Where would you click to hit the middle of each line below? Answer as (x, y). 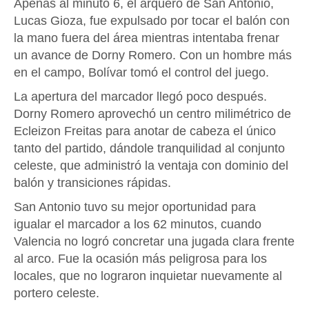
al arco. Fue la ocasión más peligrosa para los (140, 258)
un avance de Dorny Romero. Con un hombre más (153, 55)
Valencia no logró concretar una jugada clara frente (154, 241)
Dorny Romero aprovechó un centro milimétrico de (152, 113)
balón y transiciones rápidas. (92, 182)
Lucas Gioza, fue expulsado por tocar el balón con (152, 20)
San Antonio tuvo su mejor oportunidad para (135, 207)
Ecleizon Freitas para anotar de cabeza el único (145, 131)
